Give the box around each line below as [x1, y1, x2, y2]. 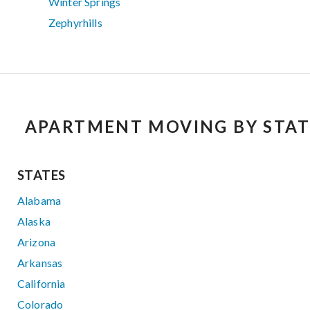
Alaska [17, 215, 51, 228]
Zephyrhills [48, 16, 102, 30]
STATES [17, 167, 66, 183]
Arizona [17, 235, 56, 249]
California [17, 277, 66, 291]
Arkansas [17, 256, 63, 270]
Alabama [17, 194, 62, 208]
